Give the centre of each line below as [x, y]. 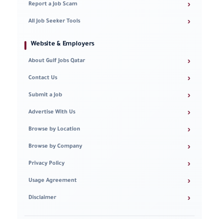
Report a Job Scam [53, 5]
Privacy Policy [46, 164]
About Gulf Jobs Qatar [57, 62]
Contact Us [43, 79]
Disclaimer [42, 198]
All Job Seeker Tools [54, 22]
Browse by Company [55, 147]
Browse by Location [54, 130]
